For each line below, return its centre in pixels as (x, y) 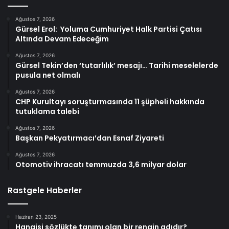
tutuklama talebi (47, 111)
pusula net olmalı (48, 75)
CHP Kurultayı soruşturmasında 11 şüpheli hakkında (110, 101)
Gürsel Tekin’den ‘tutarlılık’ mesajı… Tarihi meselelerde (117, 65)
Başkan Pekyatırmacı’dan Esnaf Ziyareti (90, 138)
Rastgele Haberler (45, 190)
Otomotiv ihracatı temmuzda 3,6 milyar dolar (101, 164)
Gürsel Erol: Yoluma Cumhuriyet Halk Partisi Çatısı (109, 29)
